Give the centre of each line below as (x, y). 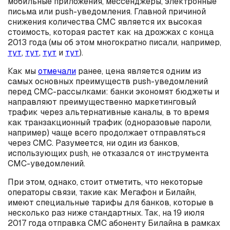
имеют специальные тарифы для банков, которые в (111, 203)
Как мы (23, 71)
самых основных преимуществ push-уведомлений (108, 81)
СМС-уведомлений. (46, 164)
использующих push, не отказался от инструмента (108, 153)
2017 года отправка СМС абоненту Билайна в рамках (114, 223)
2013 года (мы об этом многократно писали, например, (114, 42)
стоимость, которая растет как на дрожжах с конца (111, 32)
